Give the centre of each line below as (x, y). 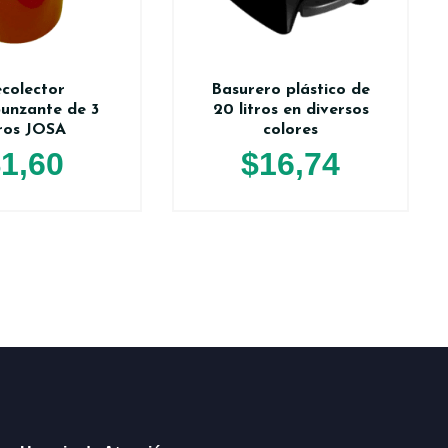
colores (291, 129)
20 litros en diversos (290, 109)
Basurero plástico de (291, 89)
